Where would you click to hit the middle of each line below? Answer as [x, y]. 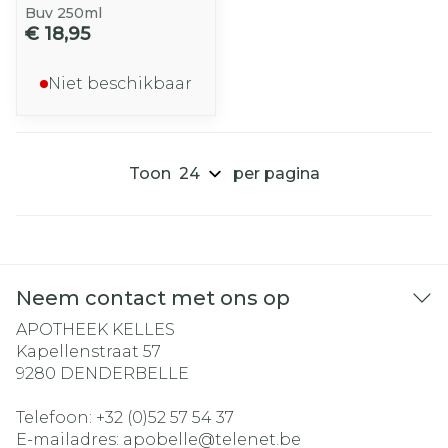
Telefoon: [56, 417]
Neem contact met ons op [153, 298]
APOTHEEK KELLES [95, 329]
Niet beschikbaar [120, 83]
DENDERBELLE [124, 373]
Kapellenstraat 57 [88, 351]
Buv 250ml [63, 13]
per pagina [276, 173]
